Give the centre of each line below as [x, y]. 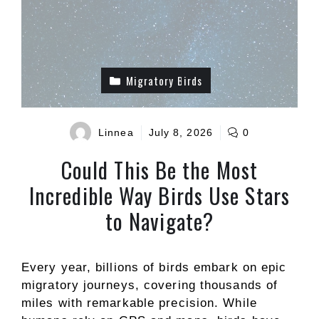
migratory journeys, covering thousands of [150, 285]
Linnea [116, 132]
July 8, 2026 [181, 132]
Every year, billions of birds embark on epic [154, 267]
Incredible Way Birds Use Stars [159, 195]
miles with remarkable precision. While [139, 303]
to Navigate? [159, 221]
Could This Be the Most [159, 170]
